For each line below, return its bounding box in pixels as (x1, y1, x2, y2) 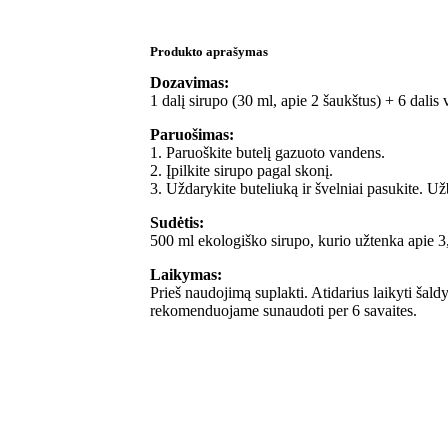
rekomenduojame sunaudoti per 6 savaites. (150, 301, 417, 319)
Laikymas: (150, 265, 222, 283)
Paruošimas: (150, 125, 234, 143)
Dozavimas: (150, 73, 229, 91)
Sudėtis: (150, 213, 204, 231)
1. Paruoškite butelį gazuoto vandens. (150, 143, 385, 161)
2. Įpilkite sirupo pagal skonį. (150, 161, 333, 179)
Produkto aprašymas (150, 43, 268, 59)
